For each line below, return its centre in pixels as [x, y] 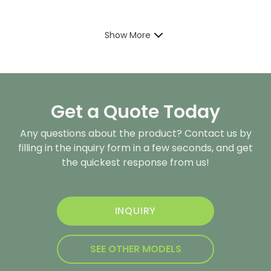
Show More [127, 35]
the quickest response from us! [135, 162]
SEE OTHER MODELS [135, 249]
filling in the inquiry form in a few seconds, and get [135, 148]
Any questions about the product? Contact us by [135, 133]
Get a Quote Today [135, 112]
